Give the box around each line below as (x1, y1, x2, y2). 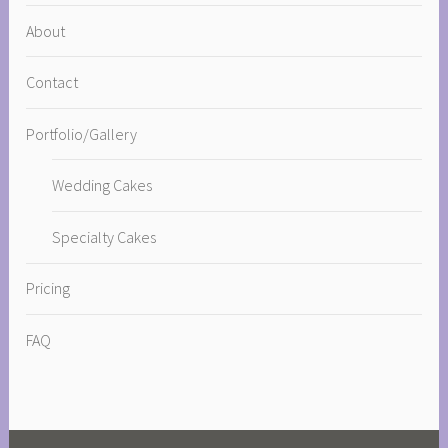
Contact (26, 72, 79, 93)
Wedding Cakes (51, 175, 152, 196)
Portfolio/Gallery (26, 123, 138, 144)
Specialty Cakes (51, 226, 156, 247)
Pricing (26, 278, 71, 299)
